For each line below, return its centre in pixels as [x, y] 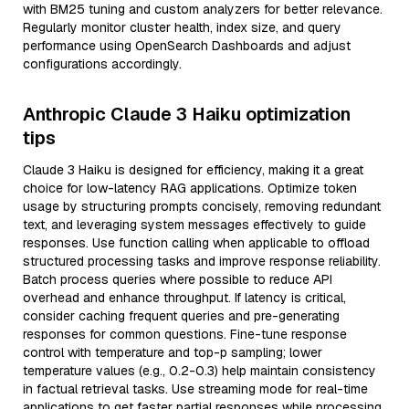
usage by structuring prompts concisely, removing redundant [202, 206]
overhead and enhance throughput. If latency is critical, [184, 298]
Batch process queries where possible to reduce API [178, 279]
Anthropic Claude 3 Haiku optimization [187, 114]
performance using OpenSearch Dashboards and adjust [187, 46]
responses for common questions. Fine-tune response [185, 334]
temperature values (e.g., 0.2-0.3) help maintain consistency [199, 371]
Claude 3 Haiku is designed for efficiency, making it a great [193, 170]
